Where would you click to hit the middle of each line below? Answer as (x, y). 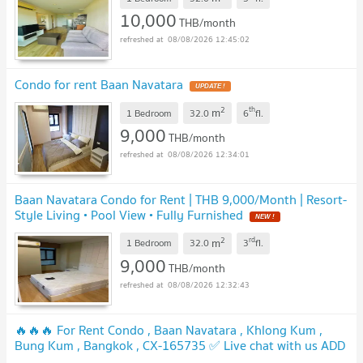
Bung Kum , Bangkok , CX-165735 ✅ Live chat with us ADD (180, 345)
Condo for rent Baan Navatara (99, 85)
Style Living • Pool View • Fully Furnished (129, 215)
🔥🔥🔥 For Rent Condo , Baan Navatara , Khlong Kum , (169, 329)
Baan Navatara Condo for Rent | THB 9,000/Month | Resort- (181, 200)
